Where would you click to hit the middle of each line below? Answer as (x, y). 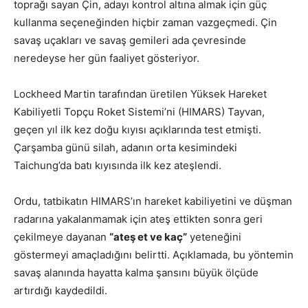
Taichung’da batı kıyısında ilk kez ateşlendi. (118, 165)
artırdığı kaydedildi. (60, 290)
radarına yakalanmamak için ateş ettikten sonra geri (138, 219)
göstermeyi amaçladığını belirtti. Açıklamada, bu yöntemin (154, 254)
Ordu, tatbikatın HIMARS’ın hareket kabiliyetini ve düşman (153, 201)
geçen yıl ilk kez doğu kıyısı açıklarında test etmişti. (137, 129)
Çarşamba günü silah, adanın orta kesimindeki (125, 147)
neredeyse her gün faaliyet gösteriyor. (107, 58)
